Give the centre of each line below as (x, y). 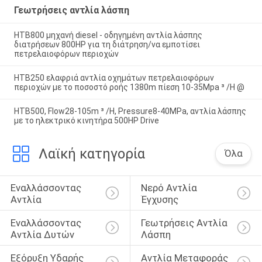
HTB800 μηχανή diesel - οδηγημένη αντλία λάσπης (108, 35)
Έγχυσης (159, 200)
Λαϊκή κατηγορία (92, 154)
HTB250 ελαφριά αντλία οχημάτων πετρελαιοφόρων (114, 78)
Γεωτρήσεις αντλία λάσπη (71, 11)
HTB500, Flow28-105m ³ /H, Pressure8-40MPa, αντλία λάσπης (130, 111)
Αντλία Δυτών (42, 234)
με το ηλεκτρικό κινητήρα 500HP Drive (86, 120)
